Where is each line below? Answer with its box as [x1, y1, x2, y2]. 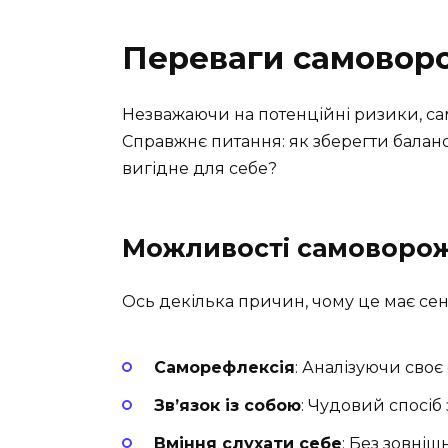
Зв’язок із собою [154, 396, 301, 416]
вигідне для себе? [122, 159, 277, 179]
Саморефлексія [154, 357, 295, 377]
